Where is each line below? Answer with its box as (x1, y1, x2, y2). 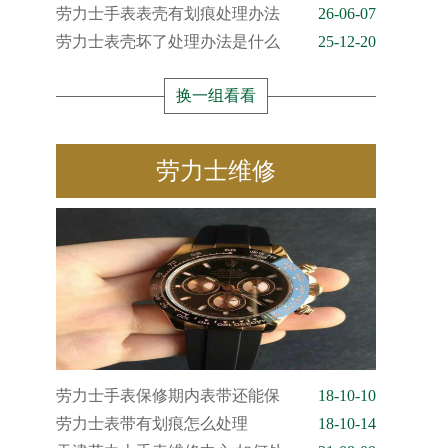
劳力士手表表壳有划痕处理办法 (56, 5, 280, 22)
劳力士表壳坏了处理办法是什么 (56, 33, 280, 50)
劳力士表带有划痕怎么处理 (56, 415, 248, 432)
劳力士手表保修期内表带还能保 (56, 387, 280, 404)
